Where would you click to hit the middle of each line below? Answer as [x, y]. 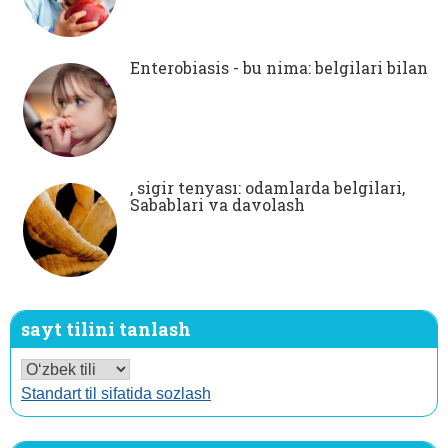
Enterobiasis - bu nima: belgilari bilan [279, 67]
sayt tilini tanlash [106, 328]
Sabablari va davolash [217, 204]
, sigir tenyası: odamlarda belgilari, [267, 187]
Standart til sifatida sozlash [116, 393]
